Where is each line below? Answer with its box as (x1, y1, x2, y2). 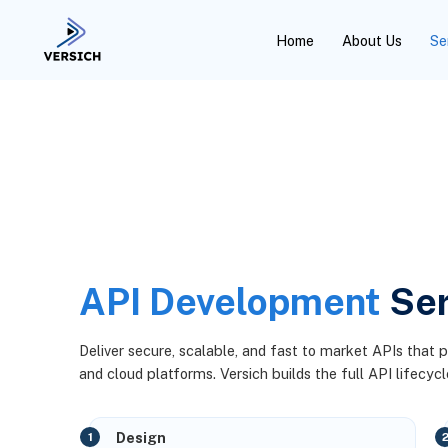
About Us (342, 31, 403, 49)
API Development (79, 279, 382, 323)
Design (116, 428, 167, 446)
